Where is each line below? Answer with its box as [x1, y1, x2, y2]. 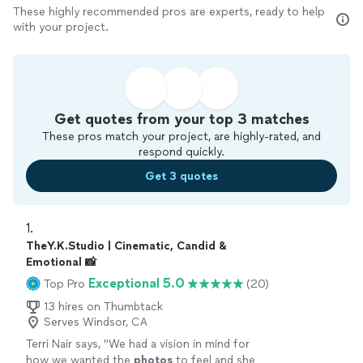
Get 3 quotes [145, 169, 218, 183]
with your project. [13, 20, 109, 34]
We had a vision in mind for [109, 337, 250, 351]
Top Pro [44, 276, 85, 291]
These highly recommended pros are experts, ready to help [13, 5, 325, 19]
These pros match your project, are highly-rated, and [42, 130, 321, 143]
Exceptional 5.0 [88, 275, 185, 291]
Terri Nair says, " [26, 337, 109, 351]
